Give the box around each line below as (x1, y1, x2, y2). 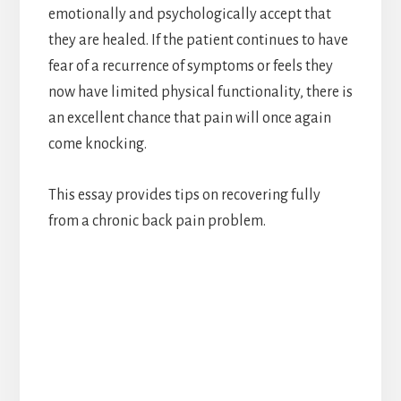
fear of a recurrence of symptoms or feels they (47, 57, 333, 74)
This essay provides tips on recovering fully (47, 186, 320, 203)
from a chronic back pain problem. (47, 212, 266, 229)
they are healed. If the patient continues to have (47, 31, 348, 48)
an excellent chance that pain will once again (47, 109, 331, 126)
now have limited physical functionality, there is (47, 83, 353, 100)
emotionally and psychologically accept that (47, 5, 331, 22)
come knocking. (47, 135, 147, 152)
